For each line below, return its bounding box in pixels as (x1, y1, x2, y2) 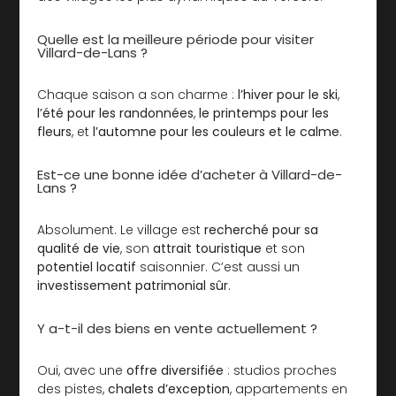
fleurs (37, 122, 72, 141)
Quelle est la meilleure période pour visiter (37, 29, 315, 49)
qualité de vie (37, 239, 121, 257)
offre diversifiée (126, 361, 225, 379)
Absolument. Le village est (37, 220, 205, 239)
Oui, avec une (37, 361, 127, 379)
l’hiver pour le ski (238, 85, 339, 103)
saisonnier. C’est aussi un (136, 257, 301, 276)
